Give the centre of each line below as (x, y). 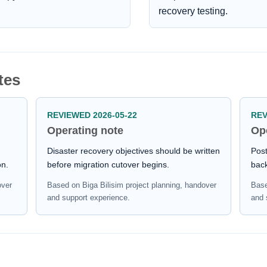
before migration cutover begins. (108, 165)
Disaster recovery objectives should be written (133, 151)
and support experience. (88, 198)
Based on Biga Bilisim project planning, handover (131, 185)
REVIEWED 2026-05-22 (92, 115)
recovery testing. (193, 11)
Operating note (85, 131)
